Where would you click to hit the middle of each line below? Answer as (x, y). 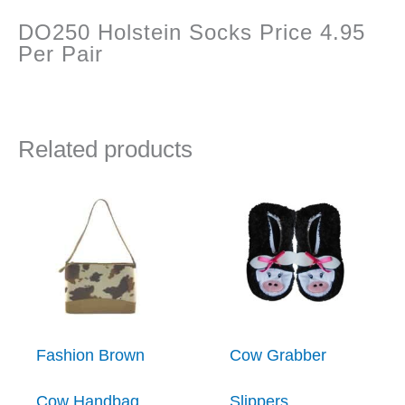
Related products (105, 150)
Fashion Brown (91, 356)
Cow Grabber (278, 356)
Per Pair (61, 54)
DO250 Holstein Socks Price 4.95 (192, 33)
